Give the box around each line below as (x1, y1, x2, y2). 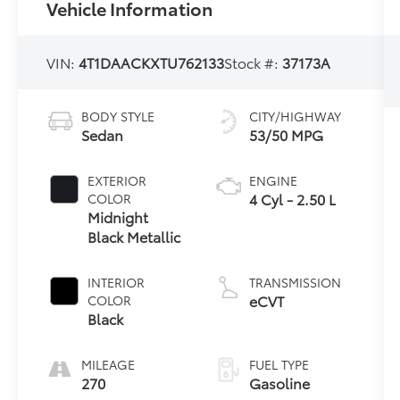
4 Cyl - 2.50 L (248, 187, 336, 209)
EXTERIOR (87, 171, 147, 189)
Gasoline (248, 371, 310, 393)
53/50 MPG (248, 123, 323, 145)
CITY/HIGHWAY (248, 106, 341, 125)
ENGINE (248, 171, 297, 189)
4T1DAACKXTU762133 (79, 51, 225, 72)
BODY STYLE (81, 106, 155, 125)
